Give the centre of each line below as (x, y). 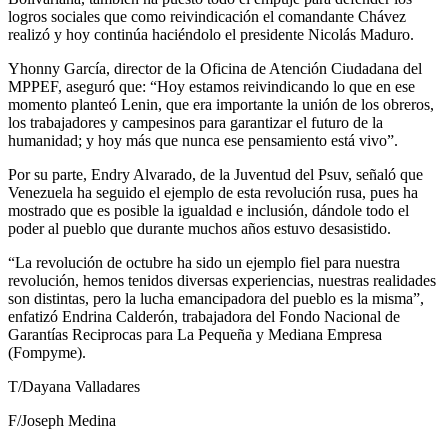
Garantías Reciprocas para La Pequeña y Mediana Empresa (195, 334)
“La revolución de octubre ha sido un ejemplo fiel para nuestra (204, 262)
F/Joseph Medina (62, 420)
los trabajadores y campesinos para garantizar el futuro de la (195, 122)
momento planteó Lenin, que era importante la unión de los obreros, (221, 104)
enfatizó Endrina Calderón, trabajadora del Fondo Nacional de (204, 316)
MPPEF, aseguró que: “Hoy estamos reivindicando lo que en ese (211, 86)
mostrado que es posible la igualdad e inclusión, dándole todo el (208, 210)
